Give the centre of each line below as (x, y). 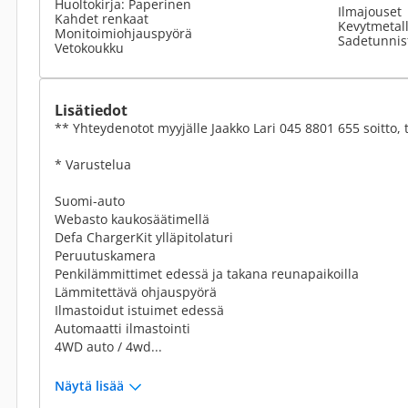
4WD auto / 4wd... (108, 347)
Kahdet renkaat (102, 19)
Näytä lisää (89, 386)
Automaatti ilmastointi (122, 328)
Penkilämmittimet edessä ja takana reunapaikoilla (207, 274)
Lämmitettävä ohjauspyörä (136, 292)
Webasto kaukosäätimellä (132, 219)
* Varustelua (93, 164)
